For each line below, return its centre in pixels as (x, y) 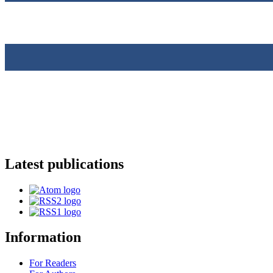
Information (43, 237)
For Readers (53, 263)
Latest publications (64, 164)
